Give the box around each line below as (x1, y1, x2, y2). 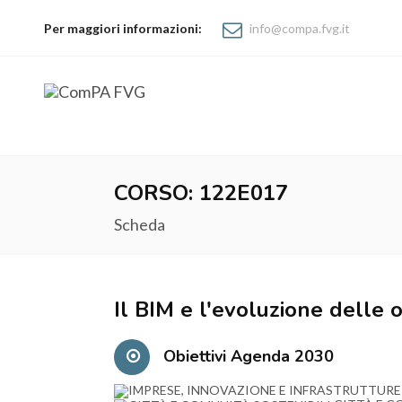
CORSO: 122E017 (114, 179, 288, 207)
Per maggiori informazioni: (43, 21, 202, 37)
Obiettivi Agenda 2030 (159, 345, 334, 367)
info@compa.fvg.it (249, 21, 350, 37)
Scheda (114, 214, 165, 234)
